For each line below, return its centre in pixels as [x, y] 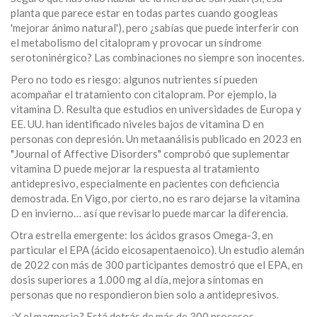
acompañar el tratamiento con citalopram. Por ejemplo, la [144, 94]
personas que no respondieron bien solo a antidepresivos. [145, 295]
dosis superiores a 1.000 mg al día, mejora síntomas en [137, 280]
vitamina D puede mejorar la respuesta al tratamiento [135, 169]
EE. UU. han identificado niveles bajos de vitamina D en [137, 124]
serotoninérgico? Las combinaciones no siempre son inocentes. [157, 58]
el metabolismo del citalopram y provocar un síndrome [136, 43]
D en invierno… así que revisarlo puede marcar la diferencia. [149, 213]
